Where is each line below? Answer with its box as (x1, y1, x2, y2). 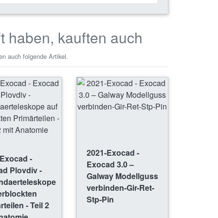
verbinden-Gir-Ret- (86, 182, 154, 194)
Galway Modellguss (86, 170, 158, 182)
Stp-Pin (86, 194, 114, 205)
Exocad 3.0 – (86, 159, 134, 170)
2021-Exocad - (86, 147, 139, 159)
